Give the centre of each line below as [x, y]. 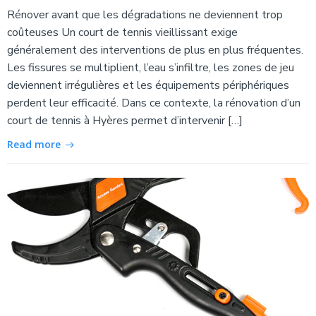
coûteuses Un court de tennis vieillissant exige [122, 32]
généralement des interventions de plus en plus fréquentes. [155, 50]
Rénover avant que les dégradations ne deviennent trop [145, 14]
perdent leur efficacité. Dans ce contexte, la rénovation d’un [154, 103]
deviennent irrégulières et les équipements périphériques [148, 85]
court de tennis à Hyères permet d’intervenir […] [125, 120]
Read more [34, 144]
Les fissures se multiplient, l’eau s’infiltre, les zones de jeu [151, 67]
